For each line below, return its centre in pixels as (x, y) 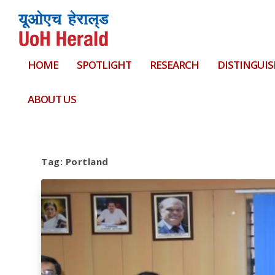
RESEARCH (174, 64)
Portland (87, 161)
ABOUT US (52, 99)
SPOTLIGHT (104, 64)
